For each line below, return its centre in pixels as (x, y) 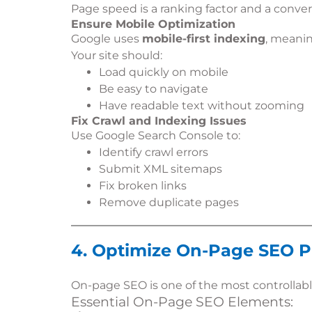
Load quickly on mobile (164, 72)
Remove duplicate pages (169, 202)
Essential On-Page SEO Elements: (182, 302)
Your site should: (117, 55)
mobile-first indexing (204, 39)
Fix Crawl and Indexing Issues (159, 121)
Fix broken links (143, 186)
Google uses (107, 39)
